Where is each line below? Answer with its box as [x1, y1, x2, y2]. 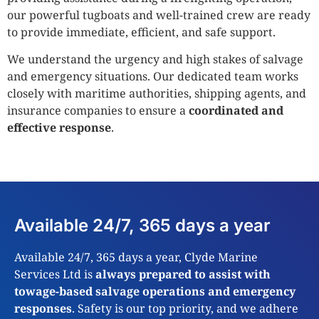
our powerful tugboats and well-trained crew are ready [7, 6, 310, 23]
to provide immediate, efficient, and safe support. [7, 23, 276, 40]
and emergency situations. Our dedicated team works [7, 68, 298, 84]
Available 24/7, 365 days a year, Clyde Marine [14, 249, 258, 266]
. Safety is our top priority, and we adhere [72, 300, 298, 317]
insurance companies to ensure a [7, 102, 189, 118]
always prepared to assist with [95, 266, 271, 283]
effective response [7, 119, 111, 135]
